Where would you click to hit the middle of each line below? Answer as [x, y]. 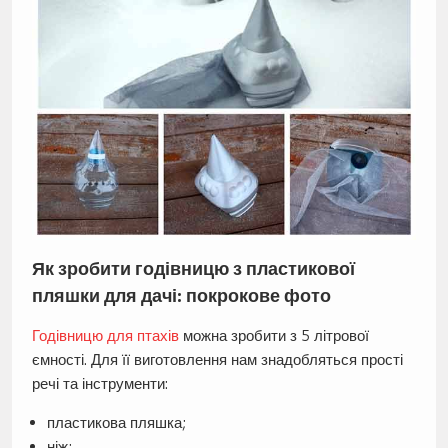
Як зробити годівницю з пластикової [193, 269]
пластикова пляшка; [116, 423]
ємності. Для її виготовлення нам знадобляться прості [217, 360]
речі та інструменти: [99, 384]
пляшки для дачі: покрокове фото [181, 296]
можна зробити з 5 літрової [273, 336]
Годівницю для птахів [105, 336]
